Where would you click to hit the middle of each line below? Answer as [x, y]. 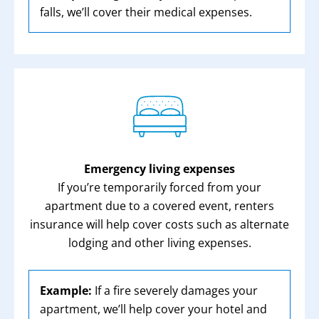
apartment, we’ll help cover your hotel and [153, 309]
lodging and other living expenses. [159, 243]
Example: [66, 291]
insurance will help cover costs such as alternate [159, 224]
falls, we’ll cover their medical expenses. [146, 12]
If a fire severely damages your [175, 291]
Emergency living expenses [159, 169]
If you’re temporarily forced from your [159, 187]
